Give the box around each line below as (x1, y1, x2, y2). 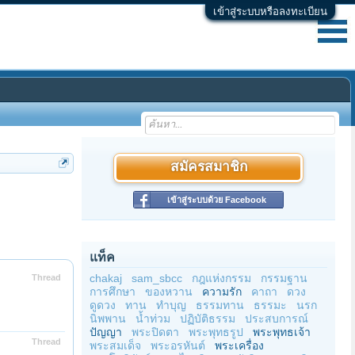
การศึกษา (90, 285, 136, 298)
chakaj (90, 272, 122, 284)
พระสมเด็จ (90, 339, 141, 352)
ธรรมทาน (196, 299, 244, 311)
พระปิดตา (132, 326, 179, 338)
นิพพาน (90, 312, 126, 325)
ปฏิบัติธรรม (180, 312, 235, 325)
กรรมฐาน (261, 272, 307, 284)
